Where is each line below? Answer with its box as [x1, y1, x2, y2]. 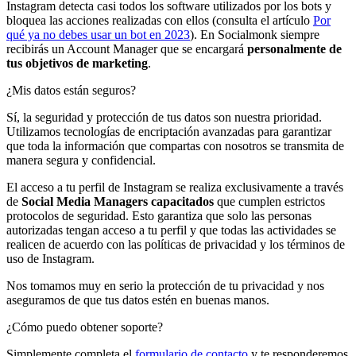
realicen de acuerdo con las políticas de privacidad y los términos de [6, 237, 345, 251]
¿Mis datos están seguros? [6, 83, 136, 97]
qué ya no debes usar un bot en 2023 [6, 27, 190, 41]
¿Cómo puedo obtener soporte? [6, 319, 163, 334]
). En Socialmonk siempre [190, 27, 319, 41]
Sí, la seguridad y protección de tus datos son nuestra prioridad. [6, 110, 322, 124]
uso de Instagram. [6, 251, 95, 265]
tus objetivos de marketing [6, 56, 148, 70]
